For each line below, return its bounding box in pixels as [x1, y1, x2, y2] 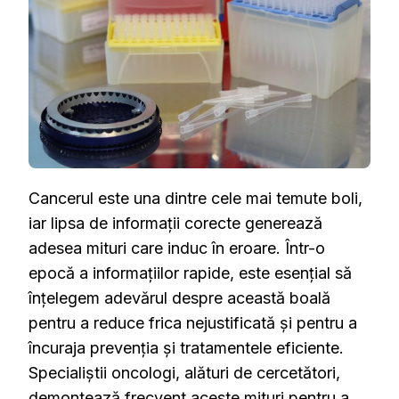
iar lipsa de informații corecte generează [28, 213, 322, 232]
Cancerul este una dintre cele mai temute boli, [28, 188, 362, 208]
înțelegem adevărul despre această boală [28, 288, 330, 307]
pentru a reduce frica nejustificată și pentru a [28, 313, 357, 332]
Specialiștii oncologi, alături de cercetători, [28, 362, 340, 382]
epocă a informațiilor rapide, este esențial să [28, 263, 352, 282]
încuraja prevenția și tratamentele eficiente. [28, 338, 344, 357]
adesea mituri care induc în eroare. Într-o [28, 238, 325, 257]
